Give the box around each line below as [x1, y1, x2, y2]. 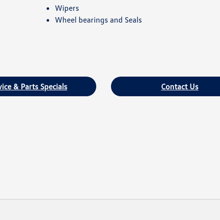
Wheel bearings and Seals [55, 14, 142, 25]
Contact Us [161, 81, 198, 91]
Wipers [55, 2, 79, 13]
